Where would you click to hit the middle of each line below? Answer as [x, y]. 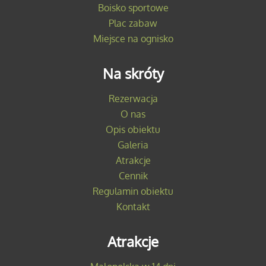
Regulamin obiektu [133, 191]
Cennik [133, 175]
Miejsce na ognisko [133, 38]
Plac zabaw [133, 23]
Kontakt [133, 206]
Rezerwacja [133, 98]
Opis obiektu [133, 129]
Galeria [133, 145]
